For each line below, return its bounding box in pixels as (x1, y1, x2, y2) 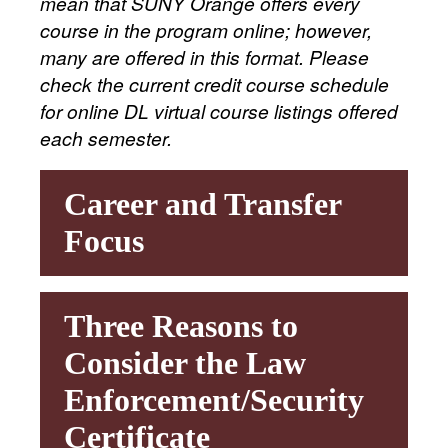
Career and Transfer (64, 186, 342, 223)
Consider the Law (64, 345, 306, 382)
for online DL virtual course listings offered (40, 96, 398, 124)
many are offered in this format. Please (40, 42, 369, 70)
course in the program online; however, (40, 15, 372, 43)
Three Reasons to (64, 308, 298, 345)
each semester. (40, 123, 172, 151)
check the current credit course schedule (40, 69, 389, 97)
